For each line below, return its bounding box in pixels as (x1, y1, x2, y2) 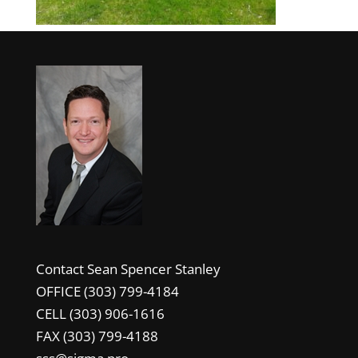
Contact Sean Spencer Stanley (35, 260, 221, 279)
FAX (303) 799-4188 (35, 327, 158, 346)
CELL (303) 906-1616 (35, 304, 165, 324)
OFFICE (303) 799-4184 (35, 282, 179, 301)
